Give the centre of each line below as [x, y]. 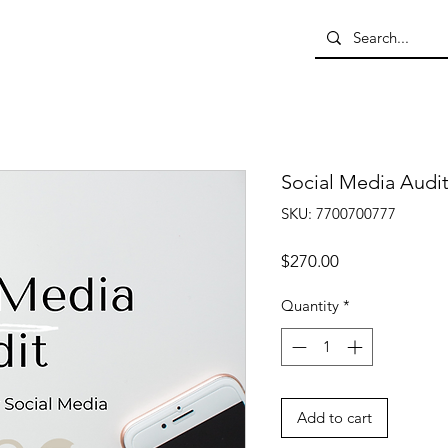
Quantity [309, 305]
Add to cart [334, 418]
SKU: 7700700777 [338, 213]
